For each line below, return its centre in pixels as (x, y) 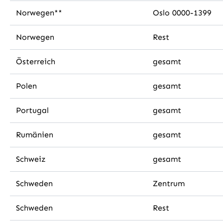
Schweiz (31, 159)
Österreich (36, 61)
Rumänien (35, 135)
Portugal (32, 110)
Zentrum (169, 183)
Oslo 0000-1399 (182, 13)
